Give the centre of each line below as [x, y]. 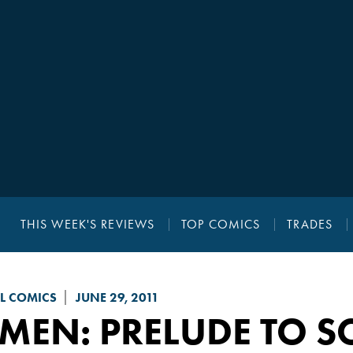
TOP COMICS [221, 225]
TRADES [310, 225]
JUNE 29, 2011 [117, 298]
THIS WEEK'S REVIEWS [87, 225]
